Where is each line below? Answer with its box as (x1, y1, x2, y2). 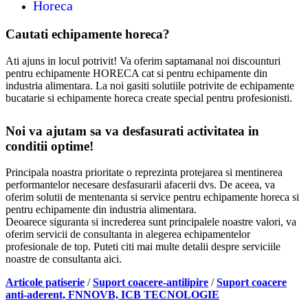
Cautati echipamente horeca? (5, 27, 170, 42)
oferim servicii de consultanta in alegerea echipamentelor (5, 228, 250, 241)
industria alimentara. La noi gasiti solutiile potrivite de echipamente (5, 79, 294, 91)
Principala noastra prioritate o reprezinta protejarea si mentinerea (5, 166, 283, 179)
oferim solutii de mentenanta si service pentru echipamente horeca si (5, 191, 299, 203)
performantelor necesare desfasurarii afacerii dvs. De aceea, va (5, 179, 275, 191)
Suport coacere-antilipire (93, 276, 208, 289)
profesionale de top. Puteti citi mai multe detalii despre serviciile (5, 241, 280, 253)
